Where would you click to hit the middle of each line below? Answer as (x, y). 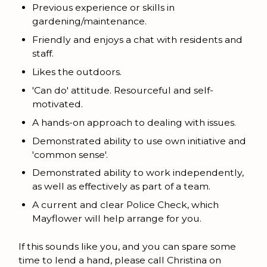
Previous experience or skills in (104, 8)
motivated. (58, 104)
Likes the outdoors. (77, 72)
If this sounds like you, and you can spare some (127, 246)
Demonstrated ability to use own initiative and (139, 141)
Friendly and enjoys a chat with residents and (138, 40)
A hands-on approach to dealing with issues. (134, 122)
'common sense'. (70, 154)
